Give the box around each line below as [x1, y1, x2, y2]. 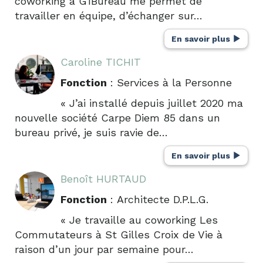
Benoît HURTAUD [60, 172, 146, 185]
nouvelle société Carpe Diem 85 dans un [15, 111, 220, 124]
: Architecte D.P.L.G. [107, 193, 208, 205]
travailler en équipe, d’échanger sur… [15, 9, 203, 22]
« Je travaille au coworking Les [60, 213, 218, 226]
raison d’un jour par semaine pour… [15, 242, 194, 255]
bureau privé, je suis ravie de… [15, 126, 168, 139]
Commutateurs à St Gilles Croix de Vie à [15, 228, 222, 241]
